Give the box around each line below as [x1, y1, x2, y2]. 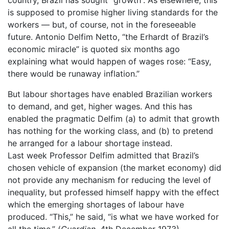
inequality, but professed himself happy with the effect [8, 187, 219, 197]
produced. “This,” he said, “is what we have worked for [8, 211, 219, 222]
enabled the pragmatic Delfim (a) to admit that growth [8, 113, 219, 124]
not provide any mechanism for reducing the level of [8, 174, 211, 185]
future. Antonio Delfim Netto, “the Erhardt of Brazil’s [8, 31, 209, 42]
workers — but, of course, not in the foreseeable [8, 19, 196, 30]
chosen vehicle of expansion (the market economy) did [8, 162, 221, 173]
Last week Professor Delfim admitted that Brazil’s [8, 150, 199, 161]
